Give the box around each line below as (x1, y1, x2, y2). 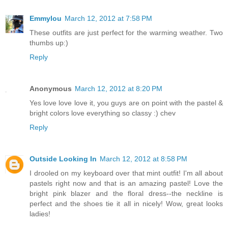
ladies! (30, 210, 50, 218)
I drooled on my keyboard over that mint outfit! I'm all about (30, 169, 223, 178)
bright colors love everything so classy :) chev (30, 109, 176, 118)
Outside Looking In (30, 155, 97, 163)
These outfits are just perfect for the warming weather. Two (30, 28, 223, 37)
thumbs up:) (30, 39, 68, 47)
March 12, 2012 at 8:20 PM (75, 84, 162, 93)
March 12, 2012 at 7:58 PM (65, 14, 152, 23)
